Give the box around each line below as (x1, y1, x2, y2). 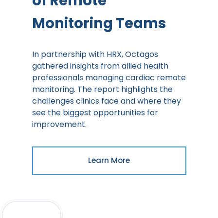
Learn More (88, 155, 130, 166)
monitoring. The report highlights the (32, 84, 173, 95)
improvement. (32, 119, 87, 130)
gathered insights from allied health (32, 60, 168, 72)
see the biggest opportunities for (32, 107, 158, 119)
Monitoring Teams (32, 14, 166, 34)
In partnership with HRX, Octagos (32, 49, 158, 60)
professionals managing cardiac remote (32, 72, 186, 84)
